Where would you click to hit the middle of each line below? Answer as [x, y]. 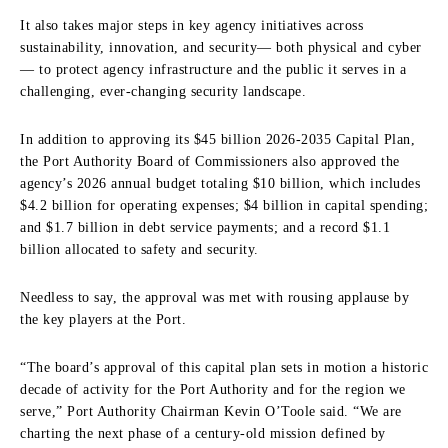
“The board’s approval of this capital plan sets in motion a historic [224, 367]
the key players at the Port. [103, 319]
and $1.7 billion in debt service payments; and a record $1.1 [205, 227]
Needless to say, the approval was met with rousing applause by [214, 297]
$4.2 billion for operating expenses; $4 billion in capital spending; [224, 205]
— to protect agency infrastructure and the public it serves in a [213, 69]
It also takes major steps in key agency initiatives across [191, 25]
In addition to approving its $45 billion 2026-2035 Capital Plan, [217, 139]
